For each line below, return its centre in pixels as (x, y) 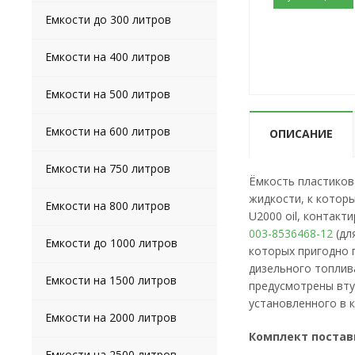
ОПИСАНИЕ (301, 134)
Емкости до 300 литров (108, 19)
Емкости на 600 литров (108, 131)
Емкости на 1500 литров (111, 280)
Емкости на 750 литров (108, 168)
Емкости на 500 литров (108, 94)
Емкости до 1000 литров (111, 243)
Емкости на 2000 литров (111, 317)
